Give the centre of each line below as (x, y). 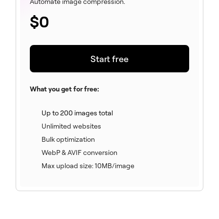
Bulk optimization (68, 139)
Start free (109, 59)
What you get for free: (65, 89)
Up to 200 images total (77, 113)
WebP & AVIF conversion (79, 153)
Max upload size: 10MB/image (88, 166)
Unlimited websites (71, 126)
